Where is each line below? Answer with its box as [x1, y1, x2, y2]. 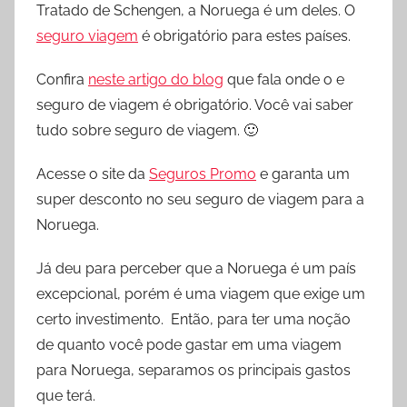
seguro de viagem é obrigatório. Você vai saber [36, 96, 353, 114]
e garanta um [256, 165, 350, 184]
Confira [36, 71, 88, 89]
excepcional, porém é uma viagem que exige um [36, 285, 365, 303]
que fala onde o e [223, 71, 344, 89]
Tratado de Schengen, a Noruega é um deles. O [36, 2, 355, 20]
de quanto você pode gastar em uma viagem [36, 336, 342, 354]
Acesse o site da [36, 165, 149, 184]
